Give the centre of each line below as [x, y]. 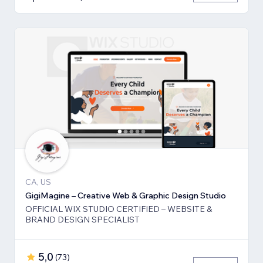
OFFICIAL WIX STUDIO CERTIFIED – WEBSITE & [119, 209]
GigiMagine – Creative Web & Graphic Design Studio [126, 195]
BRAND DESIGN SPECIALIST [82, 219]
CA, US [38, 182]
